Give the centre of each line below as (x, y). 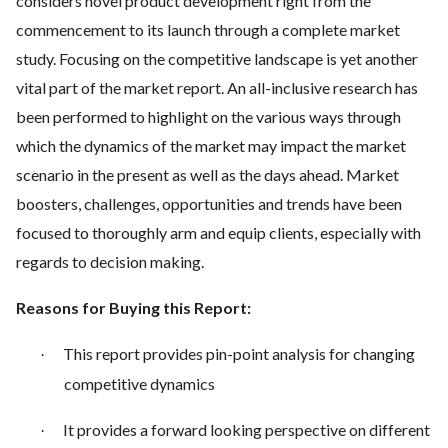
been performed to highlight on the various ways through (208, 116)
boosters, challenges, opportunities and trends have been (209, 203)
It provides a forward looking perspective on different (246, 429)
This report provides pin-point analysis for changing (239, 353)
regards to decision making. (110, 261)
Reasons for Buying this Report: (133, 307)
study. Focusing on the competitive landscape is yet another (217, 58)
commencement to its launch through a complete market (208, 29)
